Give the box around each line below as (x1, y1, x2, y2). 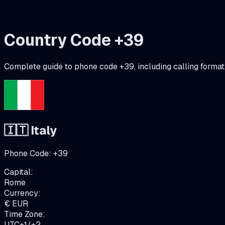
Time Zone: (4, 208, 45, 219)
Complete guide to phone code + (4, 61, 124, 72)
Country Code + (4, 30, 124, 51)
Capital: (4, 166, 33, 177)
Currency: (4, 187, 41, 198)
